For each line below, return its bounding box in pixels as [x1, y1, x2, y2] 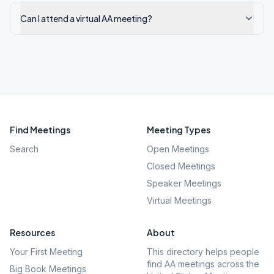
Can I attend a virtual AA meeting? [20, 13, 152, 24]
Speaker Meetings [147, 178, 221, 188]
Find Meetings [10, 124, 70, 135]
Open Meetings [147, 144, 209, 154]
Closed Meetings [147, 161, 215, 171]
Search [10, 144, 39, 154]
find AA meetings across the [147, 259, 259, 269]
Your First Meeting [10, 246, 83, 257]
